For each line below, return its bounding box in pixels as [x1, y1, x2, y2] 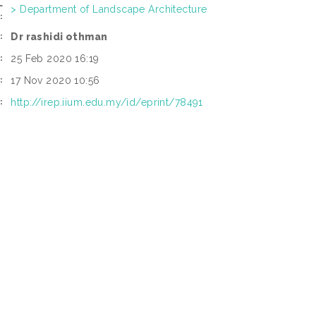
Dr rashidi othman [11, 31, 108, 43]
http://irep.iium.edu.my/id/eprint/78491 [11, 97, 203, 109]
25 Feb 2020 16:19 [11, 53, 99, 65]
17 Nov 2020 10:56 [11, 75, 100, 87]
